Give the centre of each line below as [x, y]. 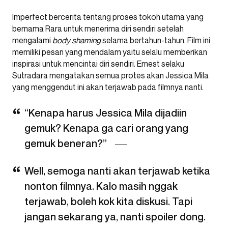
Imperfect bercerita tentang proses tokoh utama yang [108, 17]
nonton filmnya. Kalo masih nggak [101, 187]
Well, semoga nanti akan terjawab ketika [117, 171]
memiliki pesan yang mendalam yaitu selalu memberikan [110, 52]
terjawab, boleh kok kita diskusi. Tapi [108, 202]
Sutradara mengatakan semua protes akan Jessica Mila [110, 76]
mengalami [32, 40]
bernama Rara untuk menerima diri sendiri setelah [98, 29]
